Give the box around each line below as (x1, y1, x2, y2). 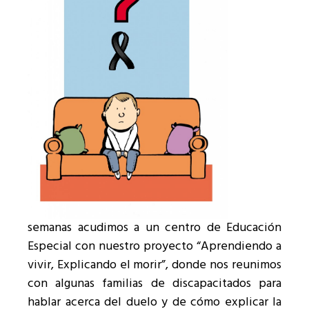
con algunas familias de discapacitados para (28, 273, 281, 294)
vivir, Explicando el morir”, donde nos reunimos (28, 255, 281, 275)
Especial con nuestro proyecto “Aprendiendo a (28, 236, 281, 257)
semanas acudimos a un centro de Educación (28, 217, 281, 238)
